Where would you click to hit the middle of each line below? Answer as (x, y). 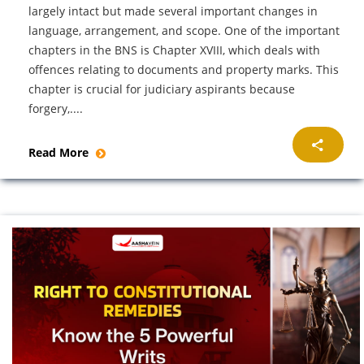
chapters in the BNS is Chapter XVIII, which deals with (174, 50)
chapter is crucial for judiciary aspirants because (162, 89)
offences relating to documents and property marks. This (184, 69)
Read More (60, 152)
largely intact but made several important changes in (173, 11)
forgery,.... (56, 108)
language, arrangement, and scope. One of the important (184, 30)
